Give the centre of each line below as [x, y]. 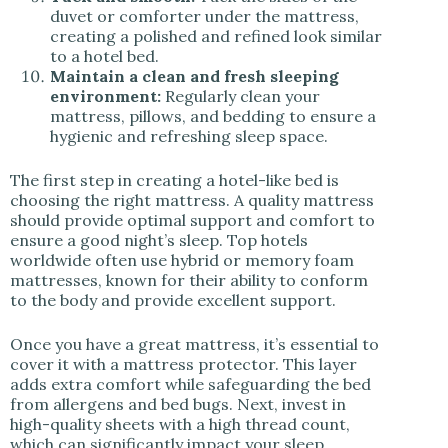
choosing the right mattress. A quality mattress [192, 200]
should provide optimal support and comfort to [192, 220]
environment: [107, 96]
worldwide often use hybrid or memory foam [182, 260]
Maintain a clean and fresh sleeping [194, 76]
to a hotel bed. [104, 56]
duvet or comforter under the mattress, [204, 16]
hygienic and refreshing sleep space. [189, 136]
